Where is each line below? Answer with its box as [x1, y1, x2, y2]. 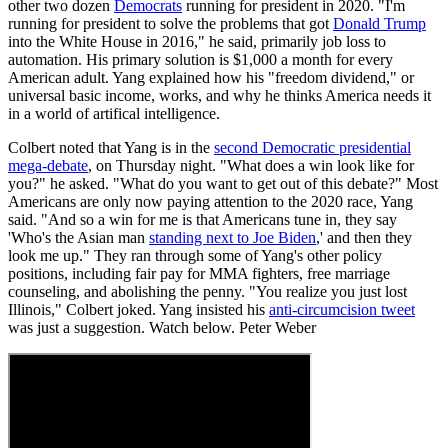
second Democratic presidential [214, 138, 411, 156]
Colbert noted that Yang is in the [8, 138, 214, 156]
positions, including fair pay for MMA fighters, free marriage [8, 264, 390, 282]
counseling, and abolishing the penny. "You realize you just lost [8, 282, 407, 300]
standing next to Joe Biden [149, 228, 316, 246]
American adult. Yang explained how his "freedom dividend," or [8, 68, 414, 86]
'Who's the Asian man [8, 228, 149, 246]
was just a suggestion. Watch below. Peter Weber [8, 318, 316, 336]
